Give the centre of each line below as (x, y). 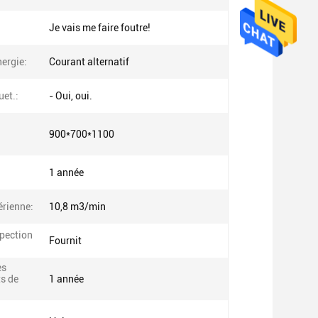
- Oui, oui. (71, 96)
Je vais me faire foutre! (100, 28)
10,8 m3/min (77, 207)
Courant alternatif (89, 62)
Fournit (65, 241)
